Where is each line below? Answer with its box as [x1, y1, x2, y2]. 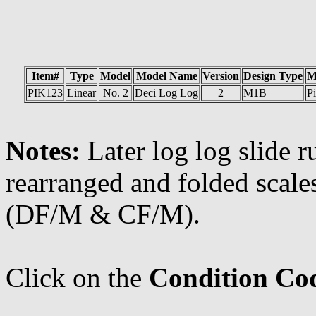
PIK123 [28, 87, 63, 99]
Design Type [243, 70, 303, 82]
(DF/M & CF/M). [6, 199, 200, 229]
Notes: [6, 135, 87, 166]
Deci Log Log [135, 87, 198, 99]
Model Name [135, 70, 197, 82]
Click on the [6, 262, 149, 293]
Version [202, 70, 239, 82]
